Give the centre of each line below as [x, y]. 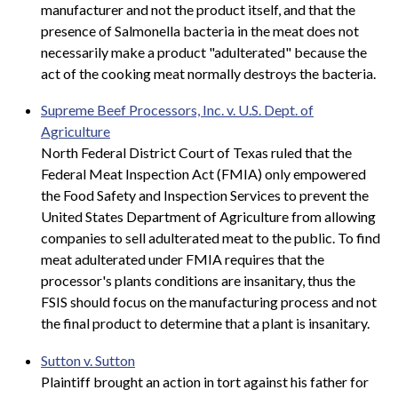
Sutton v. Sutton [88, 360]
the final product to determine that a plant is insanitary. [205, 323]
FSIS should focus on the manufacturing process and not [209, 302]
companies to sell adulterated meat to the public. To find [211, 238]
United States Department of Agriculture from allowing [208, 217]
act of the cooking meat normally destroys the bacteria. [208, 73]
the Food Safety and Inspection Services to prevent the [205, 195]
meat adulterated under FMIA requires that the [183, 259]
